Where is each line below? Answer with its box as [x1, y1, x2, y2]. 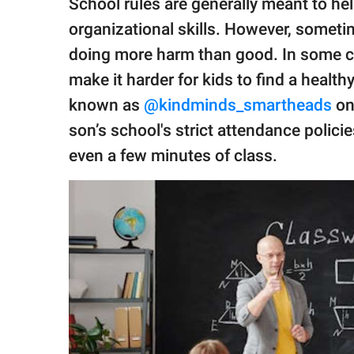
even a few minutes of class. [69, 146, 277, 166]
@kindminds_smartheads [144, 96, 332, 115]
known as [69, 96, 144, 115]
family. [27, 11, 57, 23]
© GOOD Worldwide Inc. [27, 49, 130, 62]
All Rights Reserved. [27, 64, 115, 77]
